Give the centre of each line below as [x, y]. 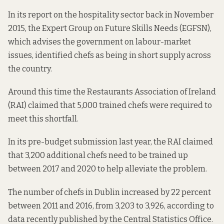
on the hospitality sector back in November [133, 14]
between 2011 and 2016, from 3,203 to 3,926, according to [111, 205]
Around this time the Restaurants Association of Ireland [112, 92]
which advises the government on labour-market [99, 41]
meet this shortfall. [43, 119]
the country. [30, 68]
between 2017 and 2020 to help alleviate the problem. [107, 169]
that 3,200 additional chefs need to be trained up [98, 155]
